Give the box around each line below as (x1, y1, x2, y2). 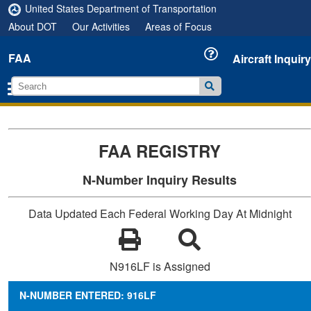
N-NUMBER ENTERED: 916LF (19, 288, 156, 302)
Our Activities (72, 19, 130, 33)
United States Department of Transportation (25, 1, 217, 15)
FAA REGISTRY (99, 139, 221, 162)
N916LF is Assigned (109, 258, 210, 274)
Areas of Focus (145, 19, 212, 33)
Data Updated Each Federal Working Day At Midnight (28, 205, 292, 221)
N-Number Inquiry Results (83, 171, 237, 189)
